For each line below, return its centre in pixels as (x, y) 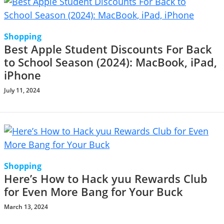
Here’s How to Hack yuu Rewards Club (106, 179)
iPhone (22, 75)
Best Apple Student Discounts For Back (108, 49)
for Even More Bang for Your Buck (93, 192)
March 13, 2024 (26, 207)
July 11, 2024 (22, 90)
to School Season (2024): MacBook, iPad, (110, 62)
